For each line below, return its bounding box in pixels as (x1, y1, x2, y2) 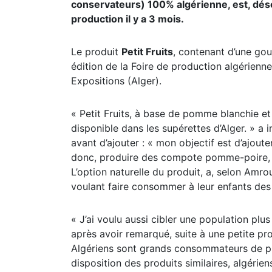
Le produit (71, 46, 121, 58)
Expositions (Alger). (71, 75, 161, 87)
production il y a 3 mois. (71, 13, 184, 25)
